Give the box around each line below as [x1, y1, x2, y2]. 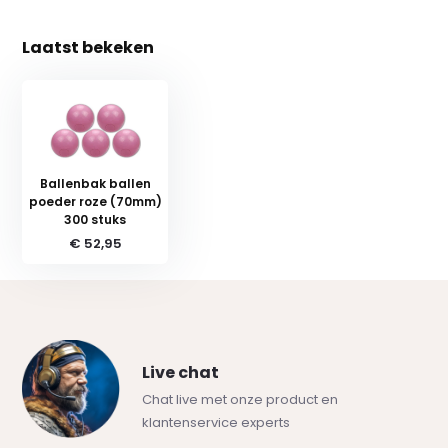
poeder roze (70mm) [28, 192, 162, 210]
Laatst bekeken [22, 35, 155, 59]
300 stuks [64, 210, 127, 228]
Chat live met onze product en [142, 389, 339, 409]
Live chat [142, 360, 220, 384]
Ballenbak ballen [39, 174, 151, 192]
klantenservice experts [142, 412, 291, 432]
